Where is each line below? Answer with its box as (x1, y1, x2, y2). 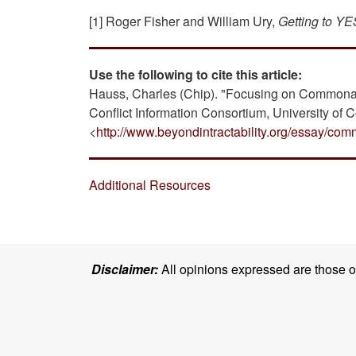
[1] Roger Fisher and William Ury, (89, 12, 278, 31)
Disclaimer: (91, 260, 158, 279)
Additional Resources (89, 176, 211, 195)
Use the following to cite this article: (89, 65, 302, 84)
